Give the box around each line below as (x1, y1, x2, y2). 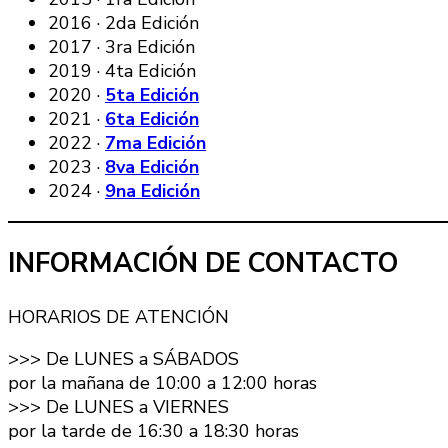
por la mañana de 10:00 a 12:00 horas (8, 370, 317, 395)
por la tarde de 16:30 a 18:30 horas (8, 418, 299, 443)
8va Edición (105, 154, 199, 179)
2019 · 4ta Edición (48, 58, 196, 83)
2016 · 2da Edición (48, 10, 199, 35)
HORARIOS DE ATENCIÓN (8, 304, 229, 329)
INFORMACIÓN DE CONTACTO (8, 245, 398, 283)
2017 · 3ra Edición (48, 34, 195, 59)
